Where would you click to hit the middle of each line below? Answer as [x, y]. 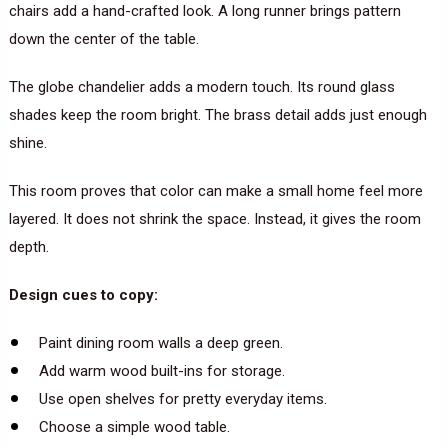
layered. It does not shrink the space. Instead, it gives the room [214, 218]
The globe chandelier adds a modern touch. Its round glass [201, 86]
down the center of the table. [103, 38]
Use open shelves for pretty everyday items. [182, 398]
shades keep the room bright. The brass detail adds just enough [217, 114]
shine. [27, 142]
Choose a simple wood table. [134, 426]
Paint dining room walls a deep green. [160, 342]
